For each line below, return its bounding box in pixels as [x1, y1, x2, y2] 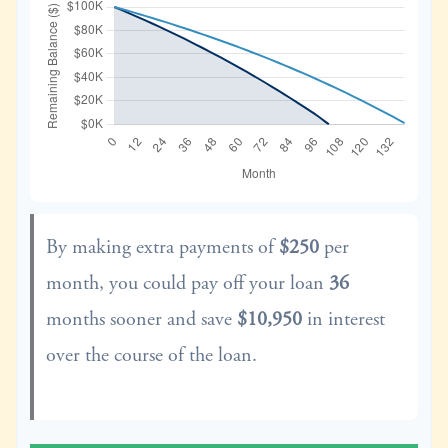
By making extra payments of [46, 235, 279, 260]
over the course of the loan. [46, 343, 257, 368]
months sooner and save [46, 307, 237, 332]
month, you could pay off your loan [46, 271, 329, 296]
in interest [302, 307, 385, 332]
